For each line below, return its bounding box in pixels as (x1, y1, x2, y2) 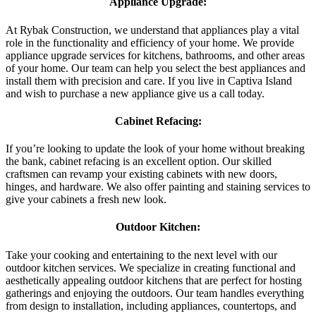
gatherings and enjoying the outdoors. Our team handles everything (6, 286, 304, 299)
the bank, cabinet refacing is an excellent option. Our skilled (6, 155, 272, 168)
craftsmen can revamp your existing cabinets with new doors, (6, 168, 277, 181)
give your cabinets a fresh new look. (6, 193, 166, 206)
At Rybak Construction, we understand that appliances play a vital (6, 23, 299, 36)
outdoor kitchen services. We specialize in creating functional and (6, 261, 296, 274)
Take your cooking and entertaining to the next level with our (6, 248, 277, 261)
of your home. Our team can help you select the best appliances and (6, 61, 305, 74)
